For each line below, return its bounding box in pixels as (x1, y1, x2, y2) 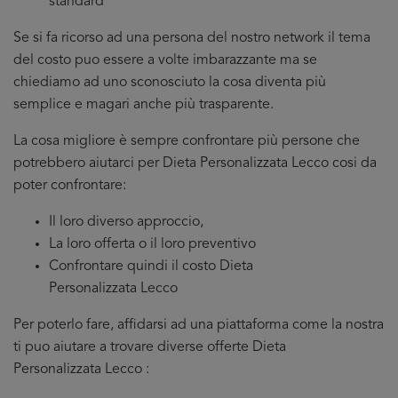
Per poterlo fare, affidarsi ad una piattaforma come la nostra (13, 318, 384, 332)
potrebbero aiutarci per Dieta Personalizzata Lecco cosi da (13, 156, 377, 171)
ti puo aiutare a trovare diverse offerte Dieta (13, 340, 286, 354)
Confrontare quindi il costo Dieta (49, 259, 253, 274)
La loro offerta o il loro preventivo (49, 237, 256, 251)
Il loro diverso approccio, (49, 215, 203, 229)
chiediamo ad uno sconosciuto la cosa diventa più (13, 76, 326, 90)
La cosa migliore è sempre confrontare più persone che (13, 134, 360, 148)
